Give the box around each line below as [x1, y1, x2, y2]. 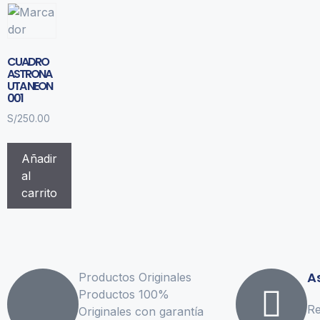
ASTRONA [7, 65, 51, 82]
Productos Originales [79, 270, 191, 285]
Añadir [21, 151, 57, 166]
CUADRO [7, 53, 49, 70]
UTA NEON [7, 77, 52, 94]
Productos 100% [79, 287, 169, 302]
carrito [21, 186, 57, 201]
